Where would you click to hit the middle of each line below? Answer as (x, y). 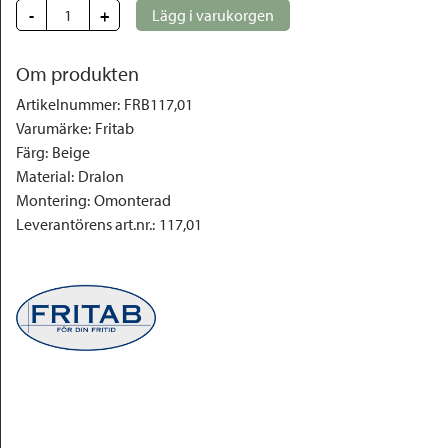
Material (43, 176)
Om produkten (77, 73)
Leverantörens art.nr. (84, 224)
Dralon (101, 176)
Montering (51, 200)
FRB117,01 (158, 104)
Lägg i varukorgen (213, 15)
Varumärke (52, 128)
